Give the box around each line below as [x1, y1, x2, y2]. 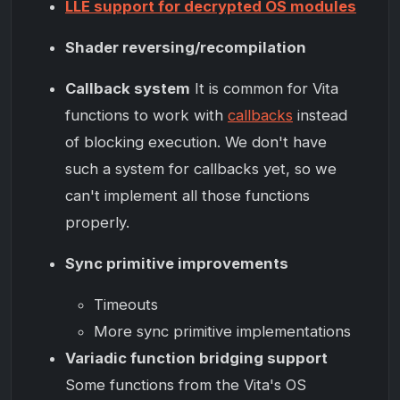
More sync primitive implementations [94, 321, 351, 340]
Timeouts [94, 295, 158, 313]
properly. [65, 212, 129, 231]
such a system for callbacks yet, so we [65, 159, 337, 178]
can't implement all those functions [65, 186, 310, 204]
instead [293, 105, 347, 124]
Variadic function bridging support [65, 348, 328, 367]
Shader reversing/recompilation [65, 37, 306, 56]
